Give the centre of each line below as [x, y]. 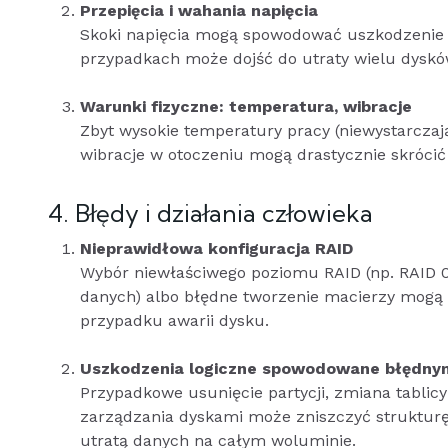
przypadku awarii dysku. [174, 320]
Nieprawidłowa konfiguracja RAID [216, 248]
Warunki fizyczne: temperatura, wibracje [246, 106]
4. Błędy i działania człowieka [210, 213]
